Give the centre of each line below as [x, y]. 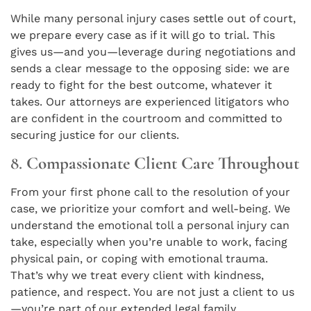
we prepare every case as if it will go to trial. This [143, 35]
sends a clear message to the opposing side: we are [150, 69]
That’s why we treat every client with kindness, [137, 275]
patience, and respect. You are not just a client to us [152, 292]
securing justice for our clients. [95, 135]
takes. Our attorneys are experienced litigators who [150, 102]
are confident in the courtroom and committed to [146, 119]
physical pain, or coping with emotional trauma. [139, 258]
